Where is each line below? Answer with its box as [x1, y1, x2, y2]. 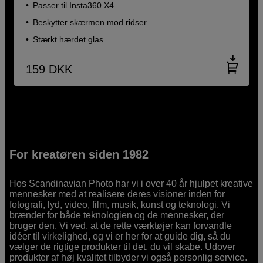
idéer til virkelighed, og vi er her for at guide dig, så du [9, 231, 231, 241]
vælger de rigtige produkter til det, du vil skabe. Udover [9, 241, 236, 252]
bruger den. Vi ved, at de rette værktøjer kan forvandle [9, 220, 232, 231]
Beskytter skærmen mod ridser [33, 17, 147, 27]
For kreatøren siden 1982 [9, 147, 149, 161]
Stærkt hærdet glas [33, 34, 104, 44]
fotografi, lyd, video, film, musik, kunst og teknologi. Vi [9, 199, 231, 210]
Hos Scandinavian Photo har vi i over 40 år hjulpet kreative [9, 178, 254, 188]
